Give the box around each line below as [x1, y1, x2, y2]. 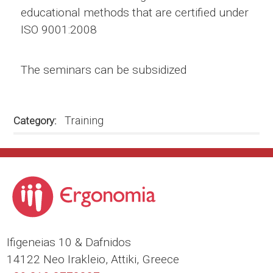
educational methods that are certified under [20, 5, 249, 19]
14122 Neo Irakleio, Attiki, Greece [7, 252, 180, 266]
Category [13, 115, 55, 127]
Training [65, 114, 104, 127]
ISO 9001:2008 [20, 22, 97, 37]
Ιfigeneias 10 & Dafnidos [7, 235, 132, 249]
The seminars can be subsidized [20, 63, 186, 77]
